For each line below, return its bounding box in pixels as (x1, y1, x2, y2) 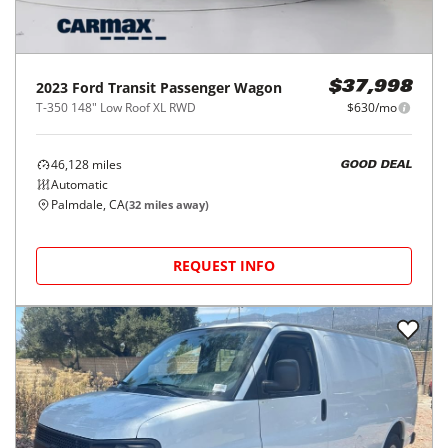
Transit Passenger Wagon (108, 78, 282, 97)
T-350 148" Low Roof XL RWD (36, 99, 196, 116)
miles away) (141, 197, 209, 212)
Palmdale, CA (51, 196, 125, 213)
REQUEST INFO (173, 256, 275, 275)
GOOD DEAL (340, 159, 412, 171)
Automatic (51, 176, 108, 193)
